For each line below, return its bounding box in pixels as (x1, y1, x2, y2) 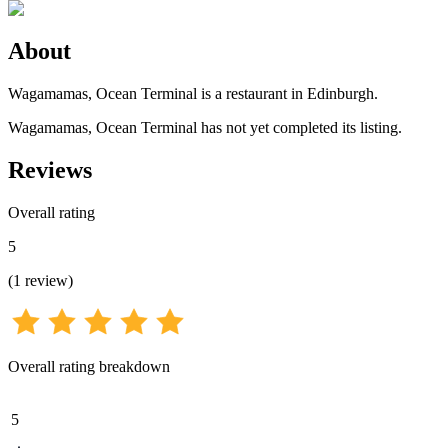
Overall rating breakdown (8, 357, 170, 375)
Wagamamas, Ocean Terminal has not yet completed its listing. (8, 118, 402, 136)
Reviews (8, 156, 92, 183)
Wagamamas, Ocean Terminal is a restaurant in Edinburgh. (8, 84, 378, 102)
